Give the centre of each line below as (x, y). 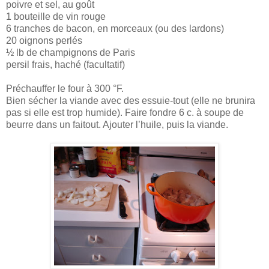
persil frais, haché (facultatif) (65, 64)
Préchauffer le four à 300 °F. (65, 88)
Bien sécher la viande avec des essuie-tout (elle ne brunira (131, 100)
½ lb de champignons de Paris (71, 52)
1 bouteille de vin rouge (56, 16)
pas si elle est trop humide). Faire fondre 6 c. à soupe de (125, 112)
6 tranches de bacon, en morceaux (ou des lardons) (115, 28)
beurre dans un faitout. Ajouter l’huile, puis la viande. (117, 124)
